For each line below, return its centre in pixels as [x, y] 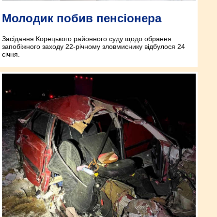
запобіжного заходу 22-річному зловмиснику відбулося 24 [93, 47]
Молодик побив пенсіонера [82, 18]
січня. [11, 54]
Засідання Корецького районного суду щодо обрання [87, 39]
